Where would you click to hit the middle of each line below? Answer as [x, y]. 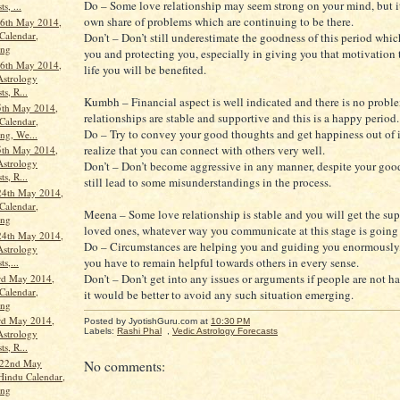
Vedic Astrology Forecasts [225, 330]
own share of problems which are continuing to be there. [219, 22]
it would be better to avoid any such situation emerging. [219, 295]
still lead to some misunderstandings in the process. [208, 183]
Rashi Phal [139, 330]
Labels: [100, 330]
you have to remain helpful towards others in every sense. [221, 263]
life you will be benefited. [145, 70]
